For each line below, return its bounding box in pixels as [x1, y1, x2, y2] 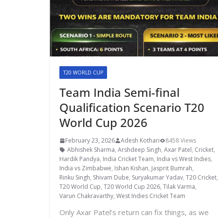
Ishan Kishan [114, 164, 148, 173]
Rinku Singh [59, 173, 90, 182]
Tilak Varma [163, 182, 195, 191]
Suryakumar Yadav [132, 173, 183, 182]
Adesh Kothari [121, 136, 160, 145]
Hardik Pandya [59, 155, 100, 163]
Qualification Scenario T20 [59, 99, 204, 116]
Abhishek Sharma [67, 145, 115, 154]
